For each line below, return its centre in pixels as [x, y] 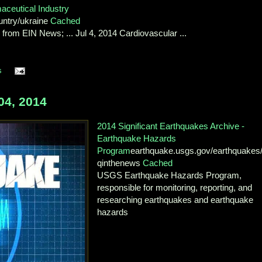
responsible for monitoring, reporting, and [175, 187]
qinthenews [120, 163]
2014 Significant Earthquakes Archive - [171, 126]
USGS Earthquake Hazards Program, [170, 175]
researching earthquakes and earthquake [175, 199]
